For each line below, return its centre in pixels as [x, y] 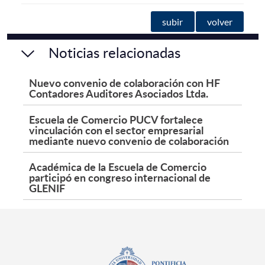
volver [219, 22]
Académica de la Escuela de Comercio [118, 167]
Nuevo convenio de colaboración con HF [125, 83]
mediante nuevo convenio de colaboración [129, 141]
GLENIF [47, 188]
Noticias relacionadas [114, 53]
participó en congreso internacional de [120, 177]
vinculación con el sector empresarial [116, 130]
